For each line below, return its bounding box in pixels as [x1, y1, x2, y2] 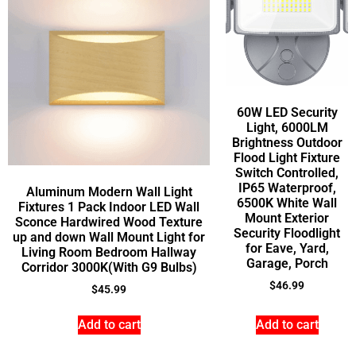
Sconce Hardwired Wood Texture [15, 214, 203, 230]
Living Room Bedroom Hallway [21, 244, 196, 260]
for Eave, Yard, [245, 240, 329, 256]
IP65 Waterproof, [238, 180, 336, 195]
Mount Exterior [245, 210, 329, 226]
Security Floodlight [234, 225, 340, 241]
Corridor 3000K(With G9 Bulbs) [21, 259, 197, 275]
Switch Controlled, [235, 164, 339, 180]
